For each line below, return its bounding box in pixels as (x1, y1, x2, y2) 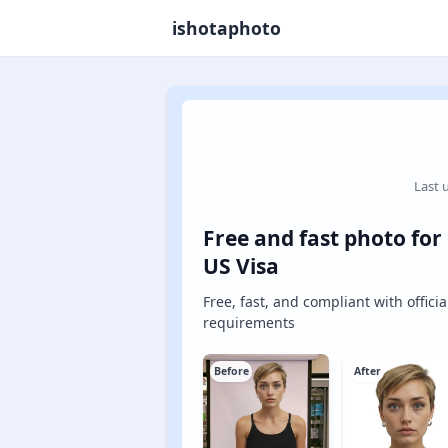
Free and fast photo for (203, 224, 442, 252)
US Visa (203, 252, 279, 280)
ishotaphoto (171, 16, 281, 40)
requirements (203, 312, 295, 332)
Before (213, 364, 249, 378)
